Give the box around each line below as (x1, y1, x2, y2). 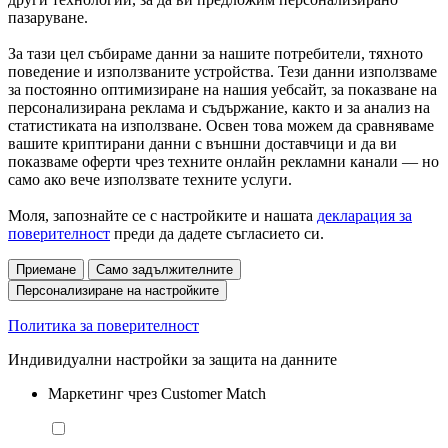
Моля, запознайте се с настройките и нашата (8, 206, 317, 224)
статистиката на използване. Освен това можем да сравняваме (8, 116, 434, 134)
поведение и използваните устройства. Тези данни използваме (8, 62, 437, 80)
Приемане (16, 261, 76, 277)
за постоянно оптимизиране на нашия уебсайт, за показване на (8, 80, 437, 98)
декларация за (317, 206, 412, 224)
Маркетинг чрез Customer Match (48, 384, 266, 402)
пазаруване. (8, 8, 88, 26)
